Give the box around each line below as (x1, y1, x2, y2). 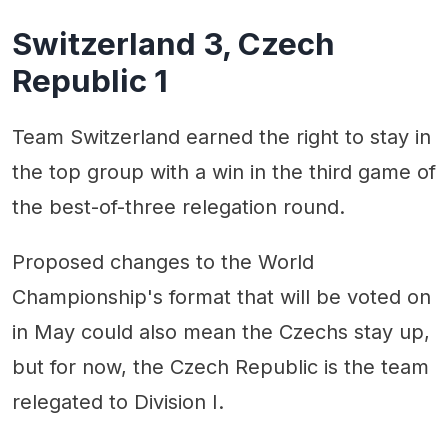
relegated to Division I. (12, 389, 224, 414)
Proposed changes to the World (12, 249, 314, 274)
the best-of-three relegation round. (12, 194, 345, 219)
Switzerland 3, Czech (12, 24, 335, 63)
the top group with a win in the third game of (12, 159, 436, 184)
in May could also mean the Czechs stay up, (12, 319, 430, 344)
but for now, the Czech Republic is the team (12, 354, 429, 379)
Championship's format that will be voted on (12, 284, 431, 309)
